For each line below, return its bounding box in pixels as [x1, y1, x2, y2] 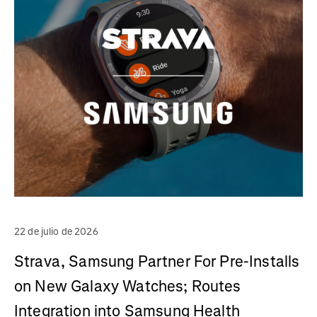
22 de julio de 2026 [14, 225, 98, 239]
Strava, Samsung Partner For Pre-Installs [14, 251, 300, 272]
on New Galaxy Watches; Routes [14, 276, 241, 297]
